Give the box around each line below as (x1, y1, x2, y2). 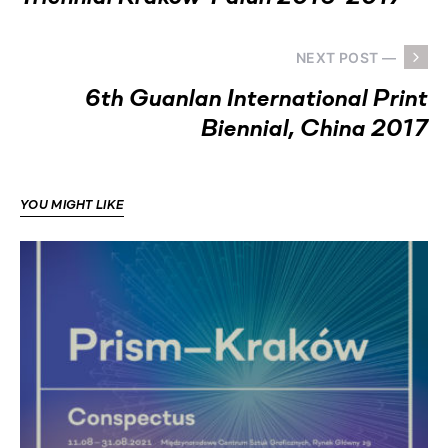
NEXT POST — (296, 48, 396, 66)
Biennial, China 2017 (201, 118, 428, 142)
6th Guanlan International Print (85, 88, 428, 112)
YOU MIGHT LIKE (20, 200, 125, 212)
